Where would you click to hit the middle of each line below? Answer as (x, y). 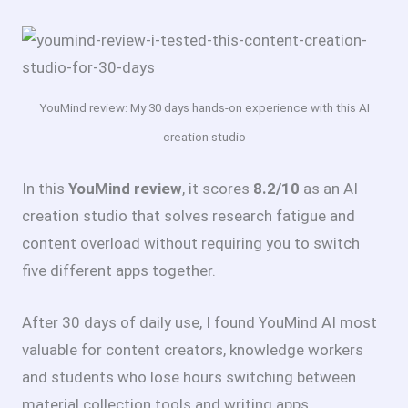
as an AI (329, 188)
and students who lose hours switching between (189, 377)
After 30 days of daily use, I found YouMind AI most (199, 322)
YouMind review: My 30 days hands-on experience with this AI (204, 108)
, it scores (218, 188)
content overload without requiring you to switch (191, 243)
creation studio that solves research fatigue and (189, 215)
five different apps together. (119, 270)
